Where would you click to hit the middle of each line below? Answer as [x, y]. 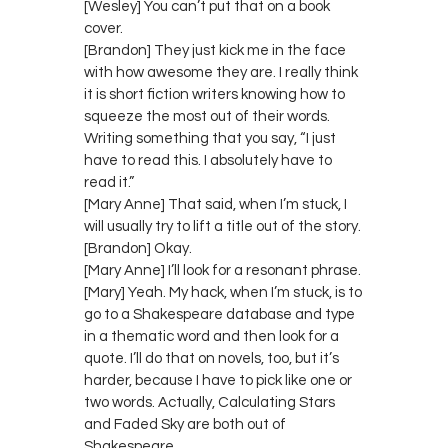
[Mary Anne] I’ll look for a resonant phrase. [222, 270]
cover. [103, 28]
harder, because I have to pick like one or [218, 380]
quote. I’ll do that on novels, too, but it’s [211, 358]
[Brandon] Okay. [138, 248]
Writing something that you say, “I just [210, 138]
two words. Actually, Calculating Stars [209, 402]
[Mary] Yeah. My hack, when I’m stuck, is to [223, 292]
